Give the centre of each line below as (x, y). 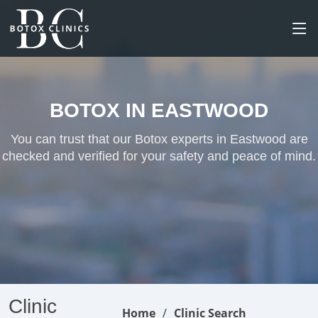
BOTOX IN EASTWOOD (159, 110)
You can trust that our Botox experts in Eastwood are (159, 139)
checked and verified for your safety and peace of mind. (159, 156)
